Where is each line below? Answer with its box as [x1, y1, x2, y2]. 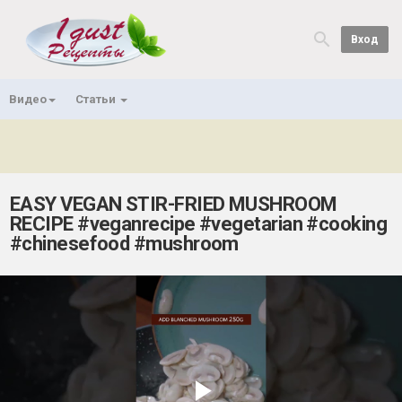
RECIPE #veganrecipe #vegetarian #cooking [10, 213, 388, 235]
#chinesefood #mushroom [10, 232, 239, 255]
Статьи [75, 92, 118, 106]
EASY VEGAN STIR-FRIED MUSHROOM [10, 193, 337, 215]
